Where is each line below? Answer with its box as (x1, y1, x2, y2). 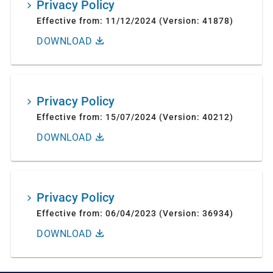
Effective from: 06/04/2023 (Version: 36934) (37, 208, 233, 218)
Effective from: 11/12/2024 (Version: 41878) (37, 16, 233, 26)
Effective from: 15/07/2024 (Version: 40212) (37, 112, 233, 122)
